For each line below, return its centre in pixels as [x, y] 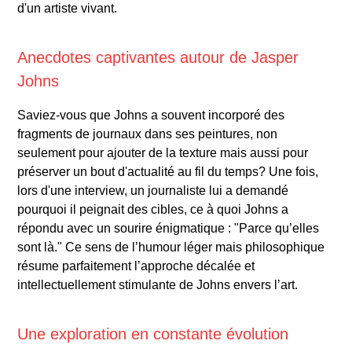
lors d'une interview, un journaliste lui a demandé [153, 190]
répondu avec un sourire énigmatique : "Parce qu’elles [169, 228]
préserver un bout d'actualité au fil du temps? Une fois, [168, 171]
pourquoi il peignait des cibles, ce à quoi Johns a [153, 209]
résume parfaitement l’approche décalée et [136, 266]
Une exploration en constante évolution [153, 334]
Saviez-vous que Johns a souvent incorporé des [151, 115]
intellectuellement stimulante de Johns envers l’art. [158, 284]
